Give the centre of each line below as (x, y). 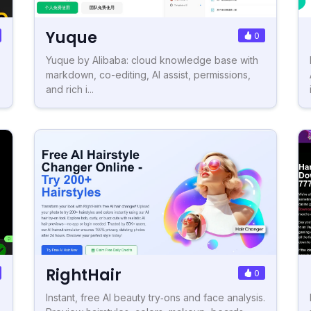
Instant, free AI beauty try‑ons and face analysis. (155, 297)
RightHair (84, 275)
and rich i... (70, 89)
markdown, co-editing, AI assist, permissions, (148, 74)
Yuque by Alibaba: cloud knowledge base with (152, 60)
